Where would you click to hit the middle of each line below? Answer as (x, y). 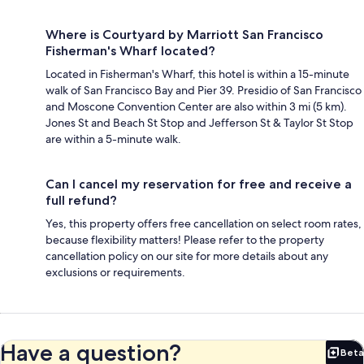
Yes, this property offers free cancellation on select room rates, (204, 223)
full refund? (81, 200)
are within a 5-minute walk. (113, 139)
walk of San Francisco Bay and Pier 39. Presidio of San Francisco (204, 90)
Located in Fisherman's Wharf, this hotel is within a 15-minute (197, 74)
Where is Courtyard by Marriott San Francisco (184, 34)
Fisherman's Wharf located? (130, 50)
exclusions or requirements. (115, 272)
